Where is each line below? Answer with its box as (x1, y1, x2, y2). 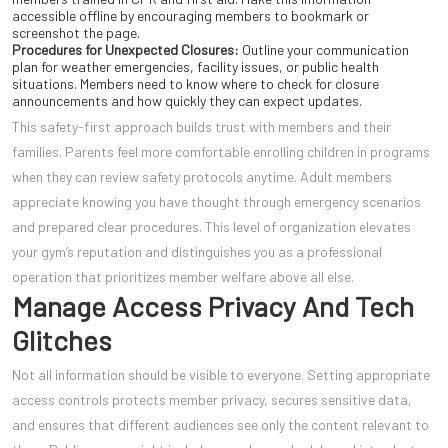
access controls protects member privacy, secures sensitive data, (12, 391, 412, 409)
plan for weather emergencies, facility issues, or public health (12, 58, 379, 76)
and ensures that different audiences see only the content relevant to (12, 416, 429, 434)
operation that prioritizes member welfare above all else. (12, 268, 354, 286)
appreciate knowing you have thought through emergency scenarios (12, 193, 421, 211)
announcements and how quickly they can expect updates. (12, 92, 362, 110)
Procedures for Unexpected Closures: (12, 41, 239, 59)
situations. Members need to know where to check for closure (12, 75, 379, 93)
